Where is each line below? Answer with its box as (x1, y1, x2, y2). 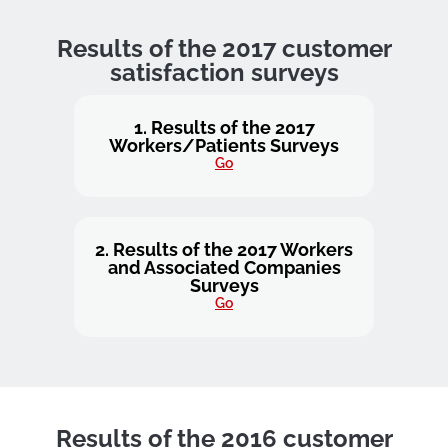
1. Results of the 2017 (133, 117, 315, 138)
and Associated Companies (107, 257, 341, 278)
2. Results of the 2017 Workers (95, 239, 353, 260)
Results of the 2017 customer (56, 34, 392, 63)
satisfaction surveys (109, 58, 339, 87)
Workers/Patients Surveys (109, 135, 339, 156)
